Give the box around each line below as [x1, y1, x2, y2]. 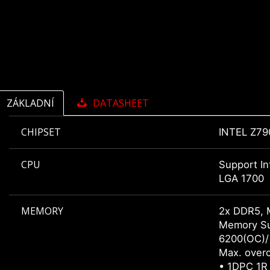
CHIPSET [21, 125, 61, 139]
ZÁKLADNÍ [7, 96, 54, 110]
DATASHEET [93, 96, 149, 110]
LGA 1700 [219, 172, 264, 185]
